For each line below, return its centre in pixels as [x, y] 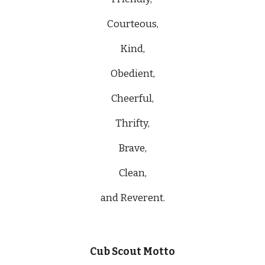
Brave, [132, 148]
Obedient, [132, 74]
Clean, [132, 173]
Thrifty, [132, 123]
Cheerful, [132, 98]
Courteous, [132, 24]
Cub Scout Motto [132, 252]
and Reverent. [132, 198]
